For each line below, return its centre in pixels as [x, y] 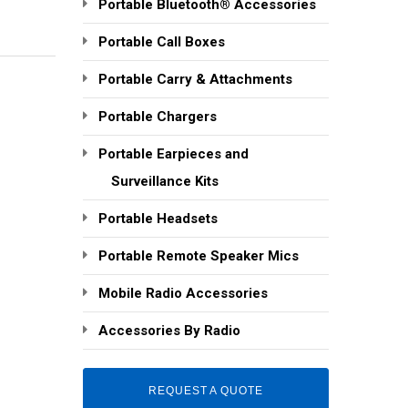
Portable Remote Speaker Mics [199, 255]
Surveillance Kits [165, 181]
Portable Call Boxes [162, 41]
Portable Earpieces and [173, 153]
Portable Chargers [158, 116]
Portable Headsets [158, 218]
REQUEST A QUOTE [206, 390]
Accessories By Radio [169, 330]
